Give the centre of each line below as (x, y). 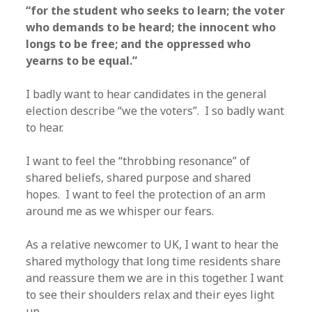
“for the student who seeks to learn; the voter (156, 10)
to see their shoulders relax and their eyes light (150, 295)
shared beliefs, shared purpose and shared (139, 178)
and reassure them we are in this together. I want (155, 278)
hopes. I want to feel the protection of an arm (146, 194)
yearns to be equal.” (82, 61)
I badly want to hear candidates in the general (147, 94)
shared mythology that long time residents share (154, 261)
